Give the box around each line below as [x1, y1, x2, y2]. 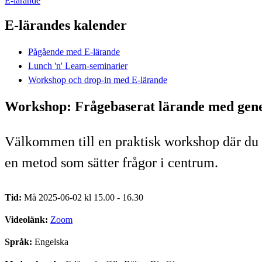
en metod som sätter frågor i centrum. [5, 154, 222, 170]
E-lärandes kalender [5, 17, 127, 33]
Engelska [35, 236, 68, 247]
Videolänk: [5, 214, 50, 225]
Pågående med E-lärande [28, 46, 120, 57]
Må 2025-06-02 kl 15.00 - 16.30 [24, 192, 143, 202]
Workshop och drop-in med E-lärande [28, 74, 167, 85]
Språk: [5, 236, 35, 247]
